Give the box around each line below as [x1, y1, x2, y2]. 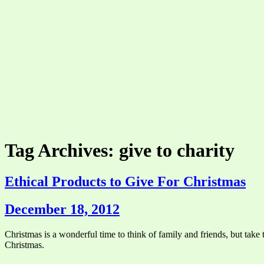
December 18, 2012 [5, 202, 120, 217]
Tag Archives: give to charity [5, 139, 235, 161]
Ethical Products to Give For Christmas [5, 174, 246, 190]
